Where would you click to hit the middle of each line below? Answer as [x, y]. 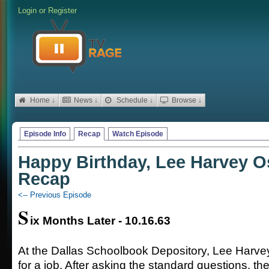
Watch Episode [138, 134]
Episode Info [45, 134]
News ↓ [85, 100]
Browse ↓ [186, 100]
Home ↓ [42, 100]
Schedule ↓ [134, 100]
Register [62, 11]
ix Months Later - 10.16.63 [100, 221]
